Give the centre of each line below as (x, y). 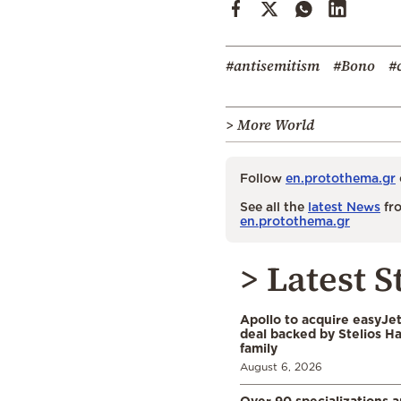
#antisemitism (273, 65)
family (259, 347)
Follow (263, 177)
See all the (274, 206)
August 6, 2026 (281, 366)
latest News (344, 206)
